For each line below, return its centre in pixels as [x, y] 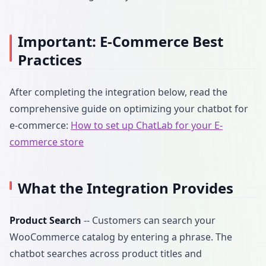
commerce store [47, 142]
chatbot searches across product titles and [106, 254]
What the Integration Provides [125, 188]
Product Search [45, 220]
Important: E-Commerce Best [120, 41]
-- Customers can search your [148, 220]
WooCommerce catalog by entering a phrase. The [121, 237]
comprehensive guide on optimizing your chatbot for [129, 109]
